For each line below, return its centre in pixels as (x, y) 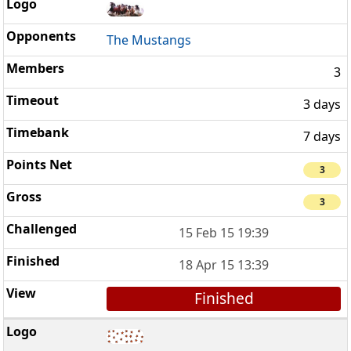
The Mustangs (149, 40)
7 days (322, 136)
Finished (224, 299)
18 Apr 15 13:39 (224, 265)
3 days (322, 104)
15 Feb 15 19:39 (224, 233)
